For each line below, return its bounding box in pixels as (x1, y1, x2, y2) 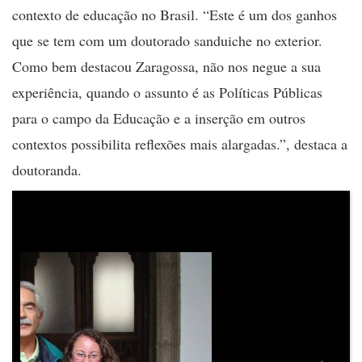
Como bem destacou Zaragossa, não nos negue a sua (12, 57, 321, 76)
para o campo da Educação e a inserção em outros (12, 108, 305, 128)
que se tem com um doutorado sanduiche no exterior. (12, 31, 322, 50)
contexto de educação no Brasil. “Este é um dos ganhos (12, 5, 337, 24)
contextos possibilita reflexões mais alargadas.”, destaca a (12, 134, 347, 154)
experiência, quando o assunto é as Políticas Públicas (12, 82, 322, 102)
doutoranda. (12, 160, 82, 179)
